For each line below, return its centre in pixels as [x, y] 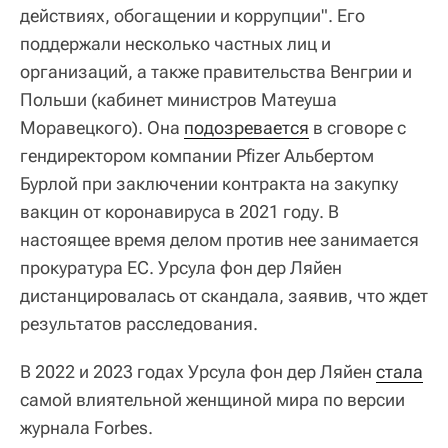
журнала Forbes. [86, 427]
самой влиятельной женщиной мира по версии [212, 399]
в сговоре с [357, 127]
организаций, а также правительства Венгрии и [216, 71]
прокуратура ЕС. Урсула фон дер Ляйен [181, 267]
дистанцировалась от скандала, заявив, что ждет [224, 295]
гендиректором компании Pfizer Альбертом [197, 155]
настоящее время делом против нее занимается [219, 239]
